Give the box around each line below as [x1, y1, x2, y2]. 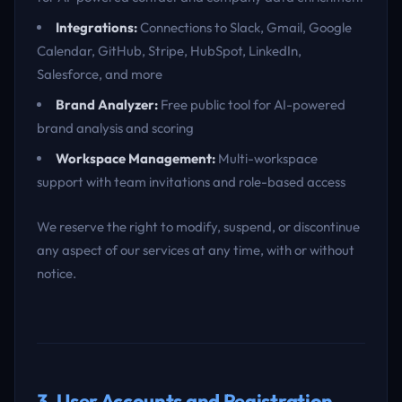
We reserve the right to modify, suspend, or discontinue [37, 218, 360, 235]
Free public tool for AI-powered [158, 96, 345, 113]
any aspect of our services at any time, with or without [37, 241, 354, 258]
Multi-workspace [215, 150, 318, 167]
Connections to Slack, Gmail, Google [137, 19, 352, 36]
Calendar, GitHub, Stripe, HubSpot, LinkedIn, [37, 42, 301, 59]
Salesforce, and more [37, 66, 162, 83]
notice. [37, 265, 76, 282]
